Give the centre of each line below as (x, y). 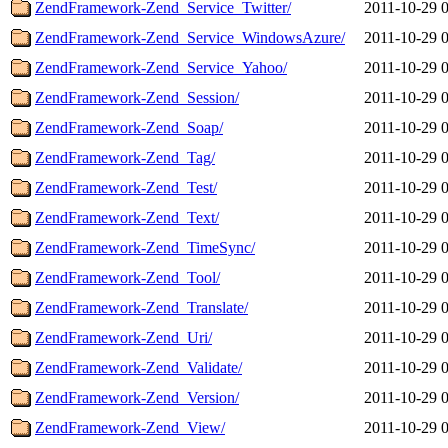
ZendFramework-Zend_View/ (130, 427)
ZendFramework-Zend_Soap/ (129, 127)
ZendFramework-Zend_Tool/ (127, 277)
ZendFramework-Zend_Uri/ (123, 337)
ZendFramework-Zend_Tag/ (125, 157)
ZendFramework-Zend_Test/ (126, 187)
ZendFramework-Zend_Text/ (127, 217)
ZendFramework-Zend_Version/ (137, 397)
